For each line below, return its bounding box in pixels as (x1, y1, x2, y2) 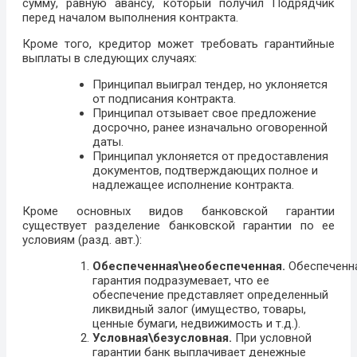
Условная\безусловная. (92, 331, 235, 346)
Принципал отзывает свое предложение (92, 106, 316, 121)
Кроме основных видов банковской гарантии (22, 204, 335, 219)
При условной (235, 331, 312, 346)
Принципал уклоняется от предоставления (92, 149, 328, 164)
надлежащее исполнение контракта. (92, 178, 294, 193)
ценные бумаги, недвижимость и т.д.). (92, 316, 300, 331)
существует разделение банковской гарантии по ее (22, 218, 335, 233)
